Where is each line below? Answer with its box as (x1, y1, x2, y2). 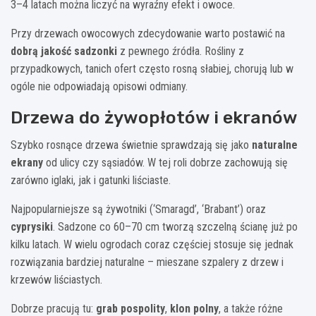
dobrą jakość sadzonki (11, 44, 117, 59)
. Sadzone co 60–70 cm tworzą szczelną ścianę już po (53, 220, 298, 234)
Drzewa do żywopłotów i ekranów (11, 107, 298, 128)
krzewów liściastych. (11, 273, 102, 287)
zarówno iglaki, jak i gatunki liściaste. (11, 174, 171, 188)
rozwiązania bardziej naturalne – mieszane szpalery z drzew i (11, 255, 284, 269)
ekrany (11, 156, 43, 170)
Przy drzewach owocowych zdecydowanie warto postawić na (11, 27, 285, 41)
